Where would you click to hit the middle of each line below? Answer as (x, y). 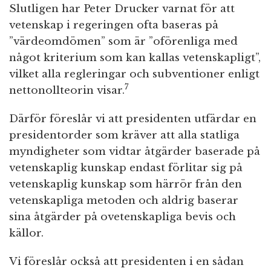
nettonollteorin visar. (67, 90)
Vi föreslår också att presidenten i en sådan (126, 261)
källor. (26, 233)
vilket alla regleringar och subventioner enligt (134, 74)
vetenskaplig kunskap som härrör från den (126, 184)
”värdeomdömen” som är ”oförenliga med (123, 41)
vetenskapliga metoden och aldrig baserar (124, 200)
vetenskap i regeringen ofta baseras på (114, 25)
